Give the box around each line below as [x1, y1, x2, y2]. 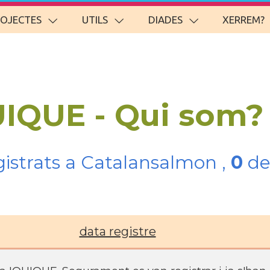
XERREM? [222, 14, 265, 25]
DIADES [148, 14, 183, 25]
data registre [79, 224, 156, 239]
